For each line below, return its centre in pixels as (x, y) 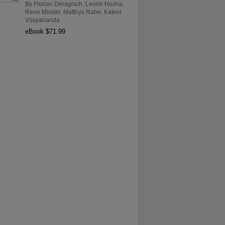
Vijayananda (42, 20)
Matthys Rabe (82, 12)
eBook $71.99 (45, 31)
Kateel (113, 12)
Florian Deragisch (58, 4)
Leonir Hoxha (104, 4)
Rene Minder (42, 12)
